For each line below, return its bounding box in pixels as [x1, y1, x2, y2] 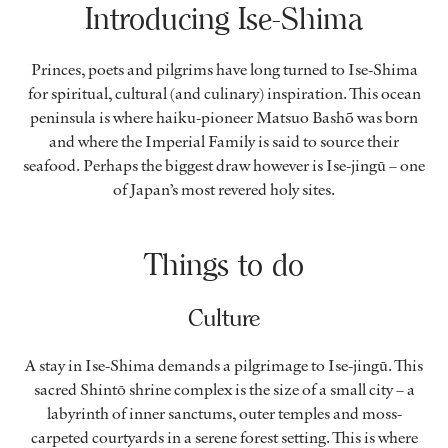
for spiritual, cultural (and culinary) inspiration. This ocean [27, 82, 421, 105]
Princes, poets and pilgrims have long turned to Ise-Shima [30, 58, 418, 81]
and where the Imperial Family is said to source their [49, 130, 399, 153]
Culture [188, 303, 260, 333]
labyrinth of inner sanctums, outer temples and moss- [46, 402, 402, 425]
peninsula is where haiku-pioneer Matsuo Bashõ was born [30, 106, 418, 129]
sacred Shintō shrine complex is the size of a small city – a [33, 378, 415, 401]
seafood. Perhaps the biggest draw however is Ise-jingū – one [23, 154, 425, 177]
